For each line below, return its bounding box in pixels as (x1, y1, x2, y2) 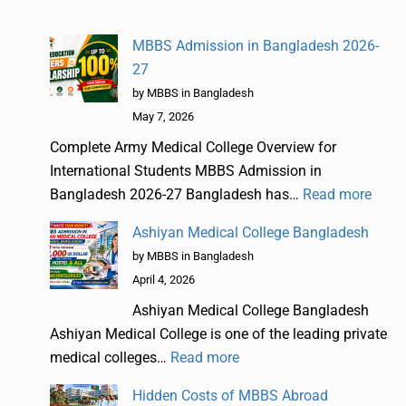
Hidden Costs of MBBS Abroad (132, 386, 328, 404)
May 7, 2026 (132, 109, 194, 123)
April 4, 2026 (132, 272, 195, 286)
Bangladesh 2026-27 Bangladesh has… (50, 185, 303, 203)
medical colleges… (50, 348, 170, 366)
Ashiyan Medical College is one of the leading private (50, 324, 387, 343)
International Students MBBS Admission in (50, 161, 322, 179)
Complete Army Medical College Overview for (50, 138, 336, 156)
